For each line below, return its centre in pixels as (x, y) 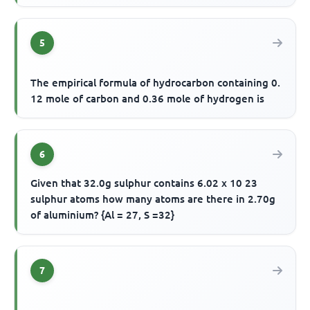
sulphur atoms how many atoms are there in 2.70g (153, 199)
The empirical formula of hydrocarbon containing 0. (156, 82)
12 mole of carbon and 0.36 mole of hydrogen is (148, 98)
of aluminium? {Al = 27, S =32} (103, 215)
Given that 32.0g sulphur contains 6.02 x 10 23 (144, 183)
